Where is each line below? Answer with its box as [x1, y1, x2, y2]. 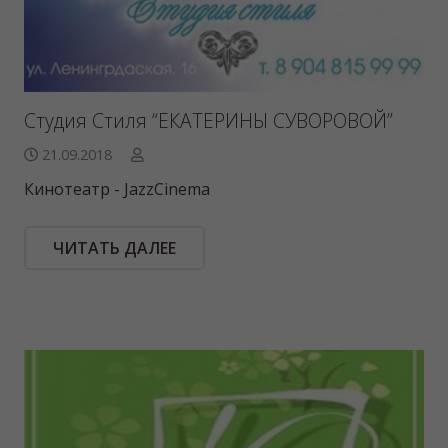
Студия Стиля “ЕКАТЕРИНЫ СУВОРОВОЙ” [24, 106, 393, 134]
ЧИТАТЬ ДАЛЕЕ [52, 236, 176, 259]
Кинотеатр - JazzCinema [24, 177, 210, 200]
